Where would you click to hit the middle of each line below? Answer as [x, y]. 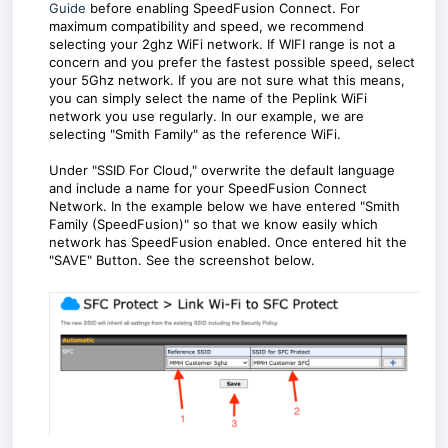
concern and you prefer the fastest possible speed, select [232, 62]
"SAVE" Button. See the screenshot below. [184, 260]
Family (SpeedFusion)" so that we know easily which [213, 224]
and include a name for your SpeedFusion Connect [208, 188]
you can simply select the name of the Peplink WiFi [208, 98]
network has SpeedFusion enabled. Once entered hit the [228, 242]
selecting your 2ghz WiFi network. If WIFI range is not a [222, 44]
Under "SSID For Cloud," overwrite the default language [222, 170]
